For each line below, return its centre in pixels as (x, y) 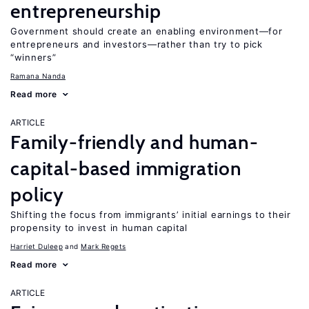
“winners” (33, 57)
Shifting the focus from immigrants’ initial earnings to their (151, 215)
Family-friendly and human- (134, 142)
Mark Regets (103, 246)
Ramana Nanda (38, 76)
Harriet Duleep (37, 246)
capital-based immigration (126, 168)
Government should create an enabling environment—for (147, 31)
